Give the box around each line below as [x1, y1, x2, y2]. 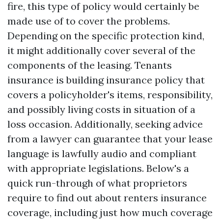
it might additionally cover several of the [7, 44, 195, 56]
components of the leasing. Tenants [7, 59, 172, 71]
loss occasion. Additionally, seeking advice [7, 118, 203, 130]
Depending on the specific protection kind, [7, 29, 204, 42]
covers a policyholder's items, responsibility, [7, 88, 213, 101]
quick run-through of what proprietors [7, 177, 187, 189]
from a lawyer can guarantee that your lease [7, 133, 213, 145]
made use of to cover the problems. [7, 15, 170, 27]
